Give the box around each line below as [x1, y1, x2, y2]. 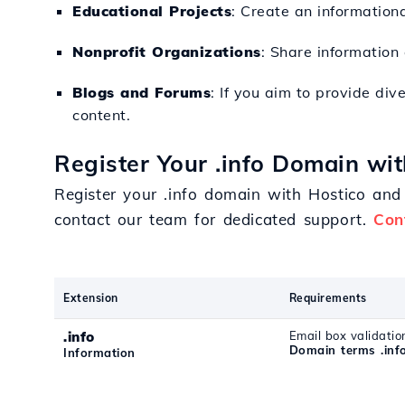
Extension [63, 291, 118, 305]
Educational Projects [72, 2, 231, 20]
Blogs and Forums [72, 83, 211, 101]
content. [72, 106, 130, 124]
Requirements [288, 291, 367, 305]
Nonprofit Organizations [72, 42, 261, 61]
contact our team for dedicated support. [54, 210, 374, 229]
